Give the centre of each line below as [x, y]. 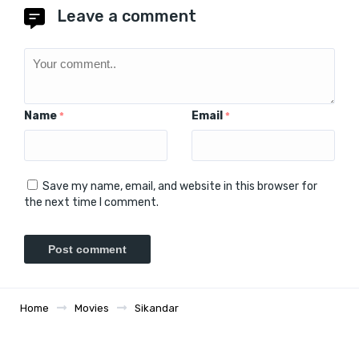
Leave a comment [127, 16]
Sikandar [157, 308]
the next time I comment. [91, 202]
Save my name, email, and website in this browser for [180, 186]
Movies [92, 308]
